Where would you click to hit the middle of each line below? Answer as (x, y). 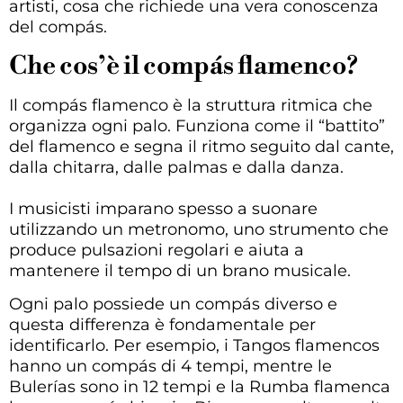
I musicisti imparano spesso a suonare (163, 208)
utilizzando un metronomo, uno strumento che (199, 229)
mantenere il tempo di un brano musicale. (180, 270)
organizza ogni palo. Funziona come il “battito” (197, 125)
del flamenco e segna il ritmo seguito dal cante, (201, 146)
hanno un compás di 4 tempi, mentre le (170, 366)
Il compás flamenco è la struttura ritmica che (191, 105)
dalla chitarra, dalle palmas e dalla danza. (176, 167)
